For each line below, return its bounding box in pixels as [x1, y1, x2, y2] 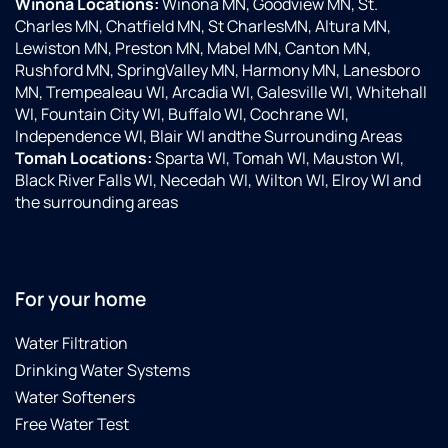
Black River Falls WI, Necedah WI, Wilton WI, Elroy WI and [15, 169, 421, 192]
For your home [15, 286, 146, 313]
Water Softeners [15, 386, 135, 409]
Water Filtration [15, 332, 128, 355]
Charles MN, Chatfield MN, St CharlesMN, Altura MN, [15, 15, 391, 38]
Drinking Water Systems [15, 359, 190, 382]
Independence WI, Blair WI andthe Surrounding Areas [15, 125, 402, 148]
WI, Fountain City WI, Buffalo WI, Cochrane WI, [15, 103, 349, 126]
